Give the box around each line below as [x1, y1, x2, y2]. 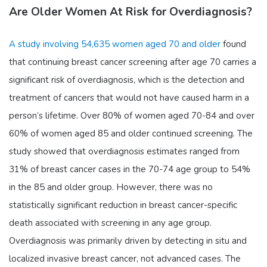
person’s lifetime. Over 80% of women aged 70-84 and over [9, 109, 254, 122]
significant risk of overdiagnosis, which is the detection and [9, 73, 244, 86]
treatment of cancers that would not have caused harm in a [9, 91, 249, 104]
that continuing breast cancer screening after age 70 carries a [9, 55, 256, 68]
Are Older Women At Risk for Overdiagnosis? [9, 4, 252, 20]
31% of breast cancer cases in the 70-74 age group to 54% [9, 163, 250, 175]
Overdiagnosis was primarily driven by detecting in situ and [9, 234, 247, 247]
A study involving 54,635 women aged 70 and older [9, 38, 221, 50]
